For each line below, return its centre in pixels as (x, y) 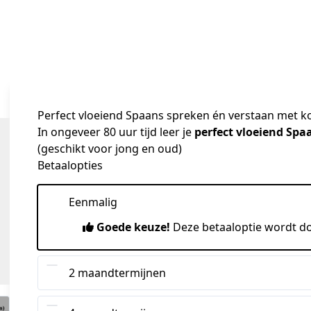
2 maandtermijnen (117, 273)
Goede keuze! (133, 227)
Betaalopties (70, 165)
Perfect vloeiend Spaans (101, 115)
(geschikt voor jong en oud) (110, 149)
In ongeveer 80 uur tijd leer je (116, 132)
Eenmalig (93, 202)
